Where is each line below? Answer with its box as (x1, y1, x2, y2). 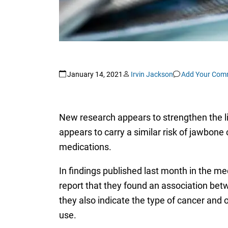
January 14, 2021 (67, 70, 123, 79)
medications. (59, 141, 111, 152)
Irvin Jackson (130, 70, 173, 79)
